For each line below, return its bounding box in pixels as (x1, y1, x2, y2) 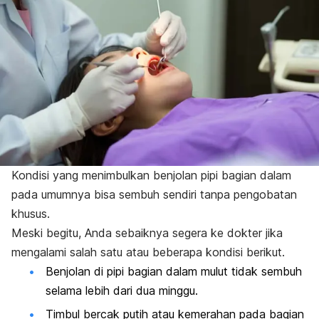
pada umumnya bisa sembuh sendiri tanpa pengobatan (11, 187, 297, 202)
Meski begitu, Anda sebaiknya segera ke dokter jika (11, 226, 283, 241)
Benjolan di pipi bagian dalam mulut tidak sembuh (46, 264, 302, 279)
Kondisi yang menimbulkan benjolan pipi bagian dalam (11, 168, 291, 183)
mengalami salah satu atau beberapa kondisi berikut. (11, 245, 285, 260)
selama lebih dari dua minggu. (46, 283, 198, 298)
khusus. (11, 206, 50, 221)
